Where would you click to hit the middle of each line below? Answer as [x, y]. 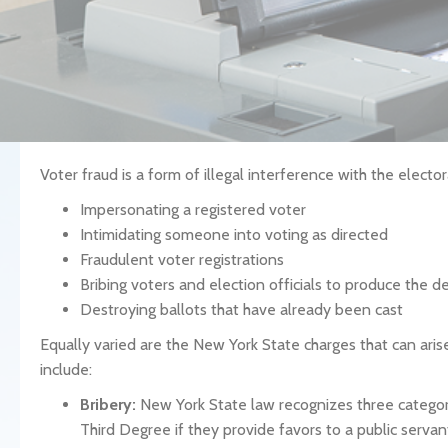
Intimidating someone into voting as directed [234, 234]
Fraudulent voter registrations [182, 259]
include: [66, 369]
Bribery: [108, 404]
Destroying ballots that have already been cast [241, 309]
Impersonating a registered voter [193, 209]
